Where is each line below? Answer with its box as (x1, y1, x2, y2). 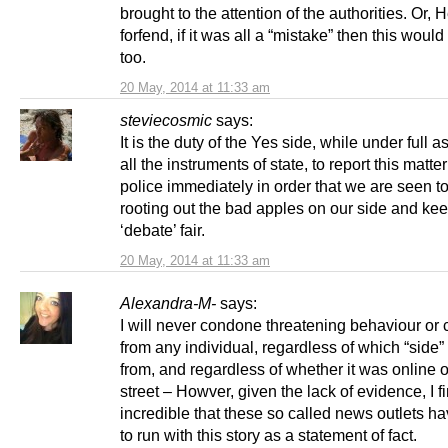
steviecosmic (120, 110, 212, 129)
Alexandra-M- (120, 293, 216, 312)
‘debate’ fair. (120, 220, 205, 239)
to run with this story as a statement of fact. (120, 425, 417, 444)
